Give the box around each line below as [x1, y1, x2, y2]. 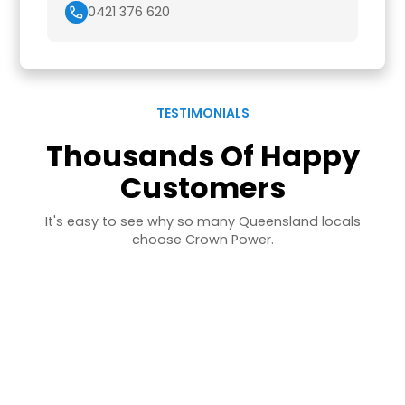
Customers [119, 166, 286, 208]
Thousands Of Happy [45, 135, 360, 176]
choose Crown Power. [131, 230, 274, 249]
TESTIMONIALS [155, 103, 250, 122]
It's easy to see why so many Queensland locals [44, 212, 361, 231]
